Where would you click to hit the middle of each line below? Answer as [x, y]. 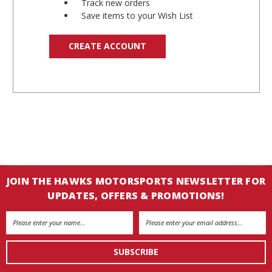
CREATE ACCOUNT [108, 46]
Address [22, 230]
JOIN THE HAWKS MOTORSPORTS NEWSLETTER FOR [136, 181]
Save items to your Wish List [138, 15]
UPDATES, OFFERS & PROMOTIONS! [136, 195]
